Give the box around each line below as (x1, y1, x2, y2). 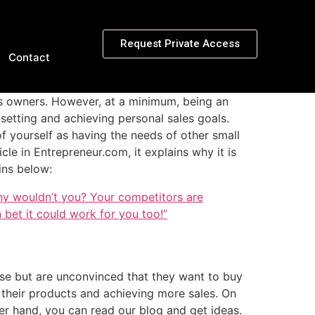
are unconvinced (36, 269, 124, 283)
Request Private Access (120, 37, 240, 50)
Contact (8, 51, 51, 64)
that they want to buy (124, 269, 243, 283)
